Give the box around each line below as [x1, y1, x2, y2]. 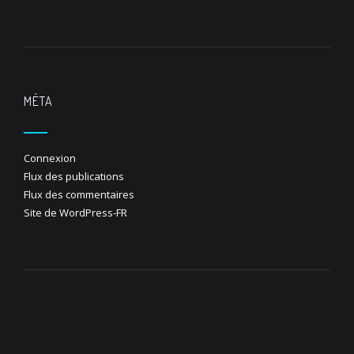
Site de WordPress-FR [24, 205, 127, 220]
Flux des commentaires [24, 187, 134, 201]
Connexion [24, 151, 76, 165]
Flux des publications [24, 169, 124, 183]
